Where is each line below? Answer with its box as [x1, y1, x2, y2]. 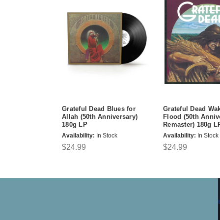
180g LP [62, 121, 87, 129]
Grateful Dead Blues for [62, 105, 136, 113]
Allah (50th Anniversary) [62, 113, 137, 121]
